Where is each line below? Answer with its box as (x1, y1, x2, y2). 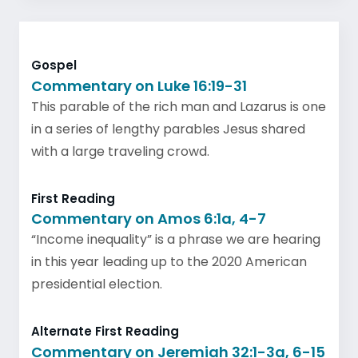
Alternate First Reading (31, 323, 179, 340)
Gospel (31, 57, 77, 74)
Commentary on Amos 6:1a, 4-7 (31, 209, 266, 229)
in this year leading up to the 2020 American (31, 253, 307, 271)
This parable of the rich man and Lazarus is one (31, 97, 326, 116)
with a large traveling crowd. (31, 141, 209, 161)
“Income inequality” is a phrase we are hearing (31, 230, 320, 249)
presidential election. (31, 275, 162, 293)
